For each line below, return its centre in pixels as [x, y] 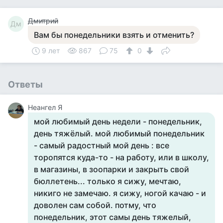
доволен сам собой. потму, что [95, 205]
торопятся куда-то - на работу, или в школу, [121, 157]
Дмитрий [43, 21]
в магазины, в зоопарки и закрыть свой [111, 169]
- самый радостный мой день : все [102, 145]
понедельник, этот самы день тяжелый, [112, 217]
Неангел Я [45, 107]
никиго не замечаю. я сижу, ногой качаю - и [120, 193]
